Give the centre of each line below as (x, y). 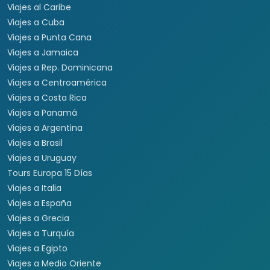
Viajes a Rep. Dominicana (60, 67)
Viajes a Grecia (38, 218)
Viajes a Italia (34, 188)
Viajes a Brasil (35, 143)
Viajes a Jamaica (43, 52)
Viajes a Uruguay (42, 158)
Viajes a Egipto (37, 248)
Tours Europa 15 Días (50, 173)
